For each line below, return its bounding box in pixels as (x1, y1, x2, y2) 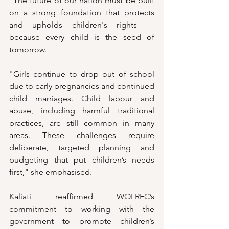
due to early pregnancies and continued (9, 81, 154, 91)
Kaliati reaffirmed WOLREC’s (9, 192, 154, 202)
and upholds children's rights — (9, 20, 154, 30)
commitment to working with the (9, 204, 154, 214)
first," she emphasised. (9, 167, 92, 177)
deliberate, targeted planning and (9, 143, 154, 153)
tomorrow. (9, 44, 49, 55)
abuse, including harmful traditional (9, 106, 154, 116)
